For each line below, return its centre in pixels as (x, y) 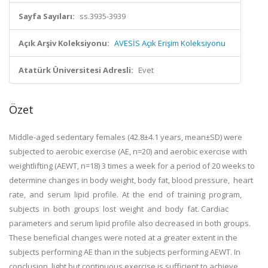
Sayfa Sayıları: (47, 16)
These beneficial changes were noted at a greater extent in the (123, 237)
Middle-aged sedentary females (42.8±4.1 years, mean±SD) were (126, 137)
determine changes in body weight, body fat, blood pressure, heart (132, 180)
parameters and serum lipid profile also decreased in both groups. (130, 223)
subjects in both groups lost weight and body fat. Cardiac (119, 209)
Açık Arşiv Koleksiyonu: (64, 43)
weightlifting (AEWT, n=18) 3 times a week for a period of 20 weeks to (132, 166)
